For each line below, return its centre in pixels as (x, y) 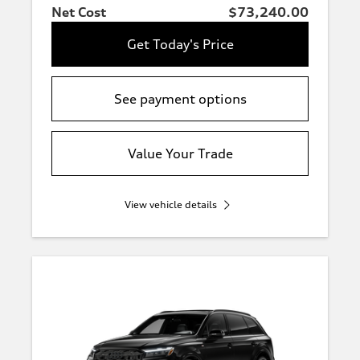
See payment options (180, 99)
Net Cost (79, 12)
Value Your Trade (180, 153)
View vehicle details (170, 205)
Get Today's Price (180, 44)
